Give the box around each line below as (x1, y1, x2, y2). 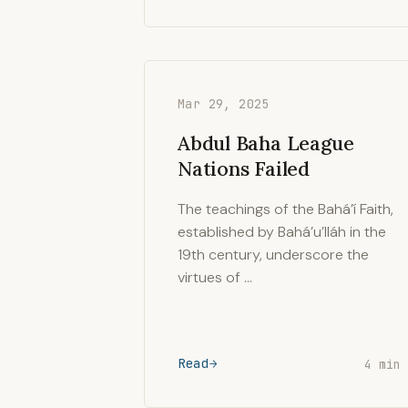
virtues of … (178, 268, 252, 287)
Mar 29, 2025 (178, 96, 270, 112)
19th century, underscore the (178, 245, 369, 264)
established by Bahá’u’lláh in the (178, 222, 386, 241)
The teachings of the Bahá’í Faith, (178, 199, 393, 219)
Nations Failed (178, 156, 310, 181)
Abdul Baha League (178, 130, 354, 156)
